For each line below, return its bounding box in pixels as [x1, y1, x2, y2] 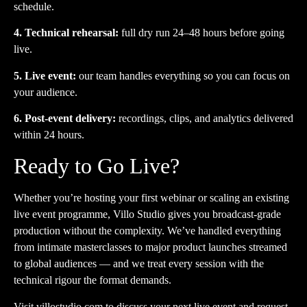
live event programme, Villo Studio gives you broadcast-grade [14, 208, 281, 221]
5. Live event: [14, 69, 76, 82]
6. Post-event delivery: [14, 112, 116, 125]
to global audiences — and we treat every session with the [14, 258, 264, 270]
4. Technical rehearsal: [14, 27, 119, 39]
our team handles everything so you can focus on [76, 69, 290, 82]
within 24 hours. [14, 129, 84, 141]
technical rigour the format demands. [14, 274, 171, 286]
